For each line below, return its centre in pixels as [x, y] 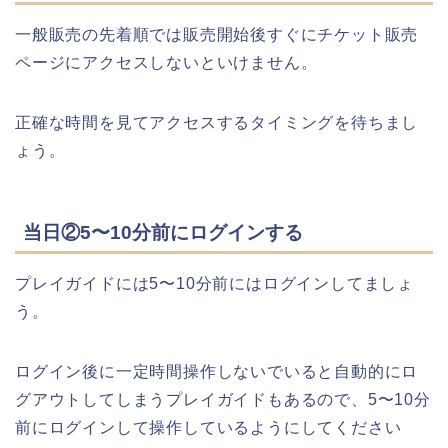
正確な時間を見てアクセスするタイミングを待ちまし [217, 122]
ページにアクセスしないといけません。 [166, 62]
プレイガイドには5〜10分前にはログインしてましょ [215, 284]
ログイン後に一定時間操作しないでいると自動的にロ [217, 372]
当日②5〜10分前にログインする [163, 233]
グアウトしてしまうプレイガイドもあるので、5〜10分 [223, 400]
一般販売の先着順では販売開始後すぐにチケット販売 [217, 34]
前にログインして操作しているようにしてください [208, 428]
